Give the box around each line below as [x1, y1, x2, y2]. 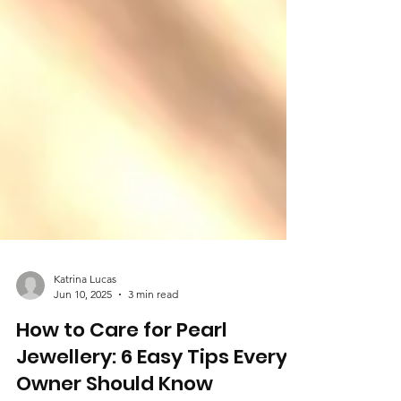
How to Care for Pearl [16, 359, 227, 387]
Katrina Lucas [54, 315, 116, 328]
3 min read [128, 330, 178, 344]
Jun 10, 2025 [54, 330, 112, 344]
